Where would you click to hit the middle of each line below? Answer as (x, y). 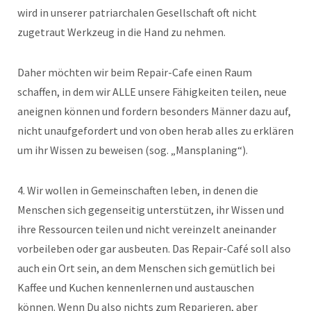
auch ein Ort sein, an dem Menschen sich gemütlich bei (146, 268)
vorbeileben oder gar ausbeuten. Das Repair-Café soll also (154, 249)
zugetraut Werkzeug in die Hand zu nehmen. (123, 32)
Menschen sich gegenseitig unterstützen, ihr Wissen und (151, 210)
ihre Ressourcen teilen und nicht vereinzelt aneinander (147, 229)
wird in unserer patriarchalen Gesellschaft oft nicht (137, 13)
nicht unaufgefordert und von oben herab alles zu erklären (155, 131)
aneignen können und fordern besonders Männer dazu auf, (154, 111)
